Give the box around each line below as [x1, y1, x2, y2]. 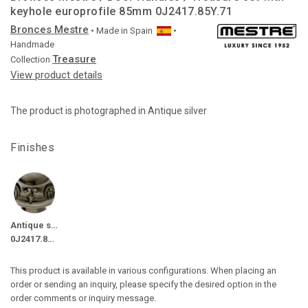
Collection [10, 54, 50, 65]
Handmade [10, 39, 54, 49]
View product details [10, 69, 102, 81]
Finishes [10, 140, 54, 154]
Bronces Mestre [10, 23, 89, 36]
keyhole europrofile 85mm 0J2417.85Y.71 [10, 5, 232, 18]
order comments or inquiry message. [10, 292, 156, 303]
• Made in [91, 25, 128, 36]
